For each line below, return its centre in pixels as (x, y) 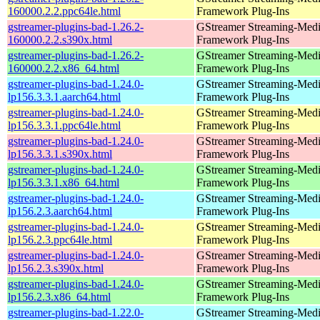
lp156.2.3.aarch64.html (60, 211)
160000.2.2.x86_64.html (64, 68)
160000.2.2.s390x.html (60, 39)
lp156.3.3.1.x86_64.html (64, 182)
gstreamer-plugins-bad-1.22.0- (76, 312)
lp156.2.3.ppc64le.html (60, 239)
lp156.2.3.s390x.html (56, 268)
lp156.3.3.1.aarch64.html (64, 96)
